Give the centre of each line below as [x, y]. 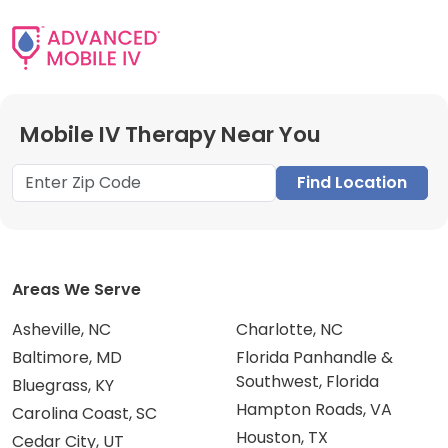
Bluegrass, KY [63, 386]
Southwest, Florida [307, 382]
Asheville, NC [61, 330]
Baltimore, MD [67, 358]
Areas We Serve [76, 290]
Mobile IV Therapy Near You [170, 135]
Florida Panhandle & [314, 358]
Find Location [352, 183]
